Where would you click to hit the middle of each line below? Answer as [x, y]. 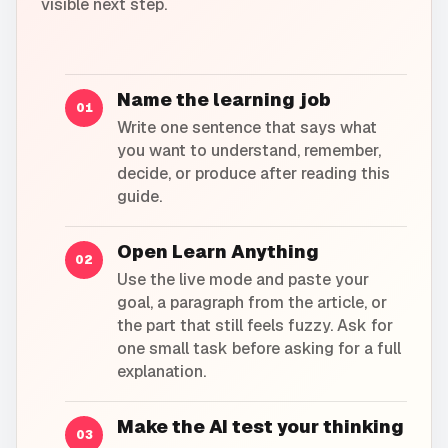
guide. [139, 197]
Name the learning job [224, 100]
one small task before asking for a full [259, 349]
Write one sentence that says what [247, 128]
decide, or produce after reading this [253, 174]
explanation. [161, 372]
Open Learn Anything [218, 252]
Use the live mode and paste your [243, 280]
